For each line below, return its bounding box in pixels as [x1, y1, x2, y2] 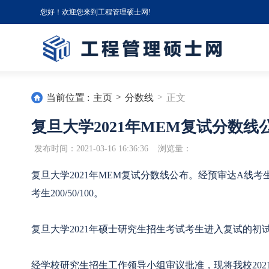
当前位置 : [46, 92, 89, 103]
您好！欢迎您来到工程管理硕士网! [40, 8, 151, 16]
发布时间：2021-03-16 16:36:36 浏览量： [34, 144, 192, 153]
